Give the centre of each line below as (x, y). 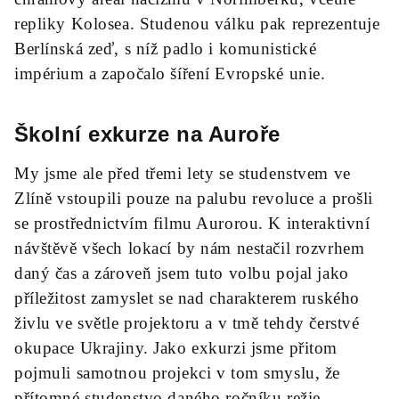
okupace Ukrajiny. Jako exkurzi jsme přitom (176, 348)
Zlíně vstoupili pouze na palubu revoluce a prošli (194, 198)
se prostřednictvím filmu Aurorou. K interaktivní (192, 223)
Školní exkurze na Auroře (147, 134)
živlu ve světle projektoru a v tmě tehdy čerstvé (187, 323)
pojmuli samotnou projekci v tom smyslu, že (177, 373)
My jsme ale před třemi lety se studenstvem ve (183, 173)
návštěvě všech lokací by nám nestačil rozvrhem (190, 248)
